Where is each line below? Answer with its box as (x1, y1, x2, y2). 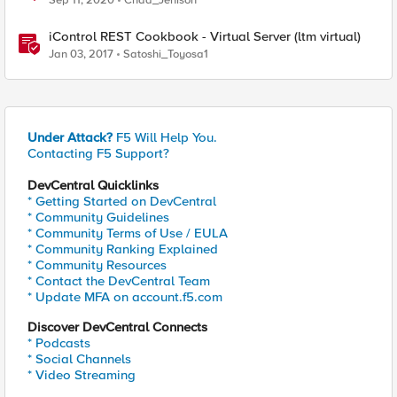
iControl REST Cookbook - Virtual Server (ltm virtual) (49, 28, 361, 44)
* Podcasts (27, 335, 90, 351)
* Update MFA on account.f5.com (27, 289, 222, 305)
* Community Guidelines (27, 209, 169, 225)
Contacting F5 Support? (27, 145, 169, 161)
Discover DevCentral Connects (27, 319, 207, 335)
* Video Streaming (27, 367, 136, 383)
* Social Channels (27, 351, 131, 367)
